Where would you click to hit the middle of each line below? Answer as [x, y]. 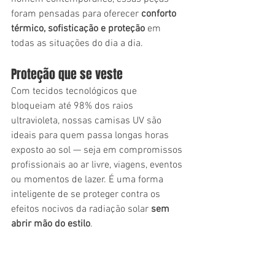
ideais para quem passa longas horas [91, 135]
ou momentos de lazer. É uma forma [88, 180]
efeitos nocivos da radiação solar [81, 209]
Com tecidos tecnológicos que [75, 91]
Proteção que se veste [67, 74]
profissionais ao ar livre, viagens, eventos [98, 165]
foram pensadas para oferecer [76, 14]
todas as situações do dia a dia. [77, 43]
